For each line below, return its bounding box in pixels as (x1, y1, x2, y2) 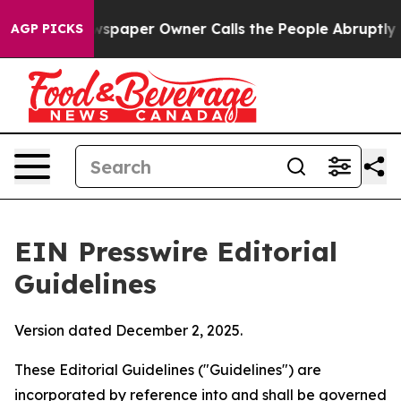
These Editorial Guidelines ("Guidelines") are (14, 361, 321, 379)
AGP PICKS (11, 21, 83, 37)
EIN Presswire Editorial (14, 235, 337, 269)
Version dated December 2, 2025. (14, 321, 243, 339)
